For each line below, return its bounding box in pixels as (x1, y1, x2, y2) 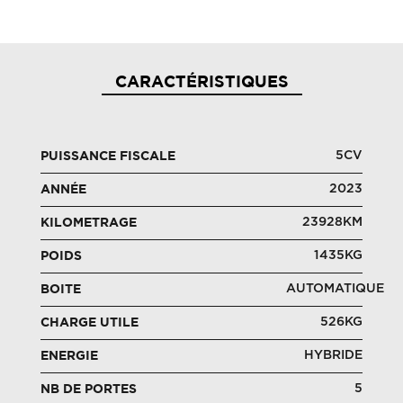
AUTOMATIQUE (286, 282, 385, 295)
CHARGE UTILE (40, 318, 139, 328)
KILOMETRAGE (40, 218, 137, 228)
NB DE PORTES (40, 384, 137, 395)
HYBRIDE (304, 349, 363, 362)
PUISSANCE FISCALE (40, 151, 175, 162)
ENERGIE (40, 351, 98, 362)
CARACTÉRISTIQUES (114, 76, 289, 90)
